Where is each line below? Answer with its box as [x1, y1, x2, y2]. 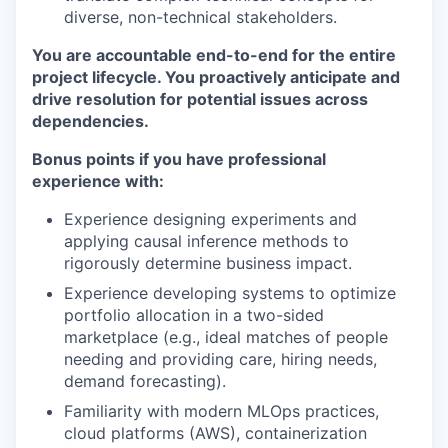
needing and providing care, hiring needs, [64, 349, 377, 369]
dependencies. [32, 111, 149, 131]
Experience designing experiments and [64, 209, 357, 229]
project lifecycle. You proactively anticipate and [32, 67, 400, 87]
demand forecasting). [64, 371, 226, 391]
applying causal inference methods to [64, 231, 349, 251]
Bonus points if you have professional [32, 149, 326, 169]
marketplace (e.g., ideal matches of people [64, 327, 388, 347]
